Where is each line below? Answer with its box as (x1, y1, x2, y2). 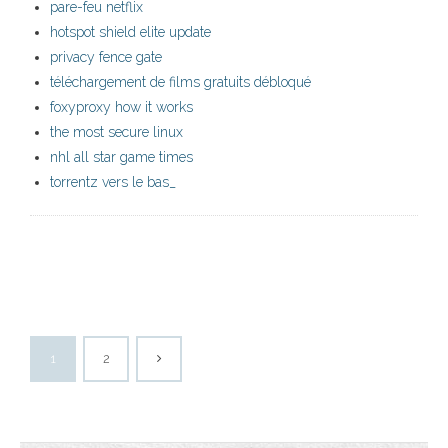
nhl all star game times (50, 149, 193, 166)
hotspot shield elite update (50, 24, 211, 41)
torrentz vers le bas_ (50, 174, 176, 191)
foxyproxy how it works (50, 99, 193, 116)
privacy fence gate (50, 49, 162, 66)
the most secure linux (50, 124, 183, 141)
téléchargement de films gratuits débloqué (50, 74, 311, 91)
